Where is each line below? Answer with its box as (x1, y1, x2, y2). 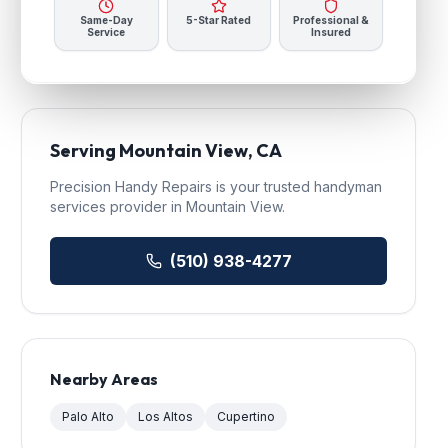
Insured (310, 26, 351, 38)
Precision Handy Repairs (50, 178, 213, 195)
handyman (314, 178, 383, 195)
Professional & (292, 14, 369, 26)
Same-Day (79, 14, 133, 26)
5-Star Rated (186, 14, 252, 26)
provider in (106, 198, 187, 215)
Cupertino (217, 409, 276, 424)
